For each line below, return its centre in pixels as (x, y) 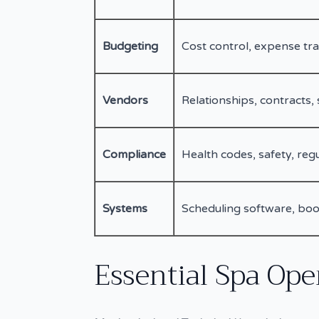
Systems (125, 208)
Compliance (134, 154)
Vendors (125, 100)
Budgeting (130, 46)
